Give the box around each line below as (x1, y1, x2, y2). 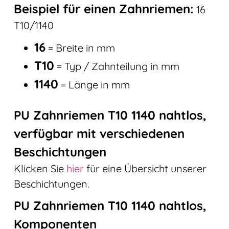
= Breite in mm (45, 41, 115, 54)
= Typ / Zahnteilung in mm (54, 59, 179, 73)
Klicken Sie (13, 162, 66, 175)
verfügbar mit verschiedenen (13, 125, 185, 141)
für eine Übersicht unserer (83, 162, 207, 175)
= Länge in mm (58, 78, 130, 91)
